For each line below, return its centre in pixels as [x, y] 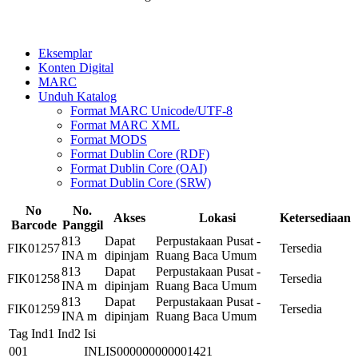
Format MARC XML [125, 125]
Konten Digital [76, 67]
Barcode [34, 225]
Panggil [82, 225]
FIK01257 [34, 248]
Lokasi [217, 217]
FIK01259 [34, 308]
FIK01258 [34, 278]
